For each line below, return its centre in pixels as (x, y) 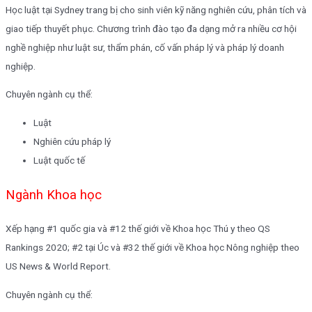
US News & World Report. (58, 266)
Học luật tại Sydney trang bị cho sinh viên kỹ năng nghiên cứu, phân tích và (156, 9)
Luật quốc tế (59, 161)
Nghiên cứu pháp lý (72, 142)
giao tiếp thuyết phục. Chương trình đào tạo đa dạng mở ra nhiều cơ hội (151, 28)
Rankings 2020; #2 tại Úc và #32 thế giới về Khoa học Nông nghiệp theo (153, 248)
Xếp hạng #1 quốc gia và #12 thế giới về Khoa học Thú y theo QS (138, 229)
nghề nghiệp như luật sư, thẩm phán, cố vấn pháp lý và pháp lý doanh (145, 47)
